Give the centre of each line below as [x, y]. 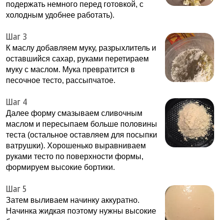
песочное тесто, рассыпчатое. [61, 81]
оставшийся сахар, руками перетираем [77, 59]
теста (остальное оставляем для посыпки [82, 135]
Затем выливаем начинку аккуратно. [73, 200]
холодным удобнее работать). [60, 15]
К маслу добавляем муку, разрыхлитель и [81, 48]
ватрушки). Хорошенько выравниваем [76, 146]
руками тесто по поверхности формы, [75, 157]
